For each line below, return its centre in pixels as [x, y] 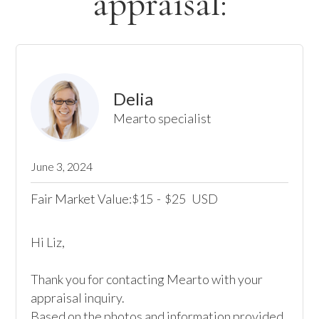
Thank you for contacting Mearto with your [147, 279]
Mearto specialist [163, 118]
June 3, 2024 [62, 166]
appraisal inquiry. [78, 298]
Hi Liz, [48, 242]
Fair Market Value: [82, 199]
